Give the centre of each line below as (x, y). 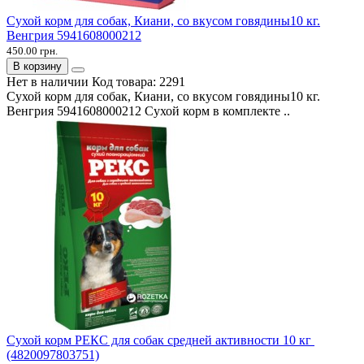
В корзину (37, 66)
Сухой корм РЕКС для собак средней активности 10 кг (160, 340)
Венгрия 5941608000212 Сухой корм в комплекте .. (148, 110)
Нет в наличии (48, 81)
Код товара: (126, 81)
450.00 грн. (32, 50)
